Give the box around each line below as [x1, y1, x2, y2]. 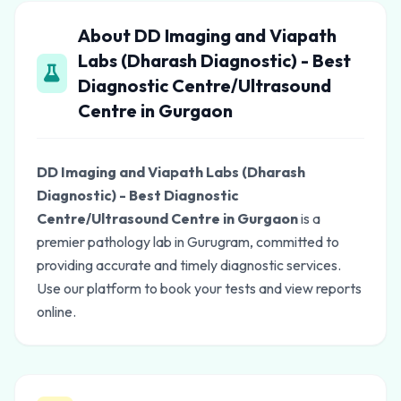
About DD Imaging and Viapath [78, 24, 337, 47]
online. [37, 303, 76, 320]
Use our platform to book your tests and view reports [37, 279, 362, 297]
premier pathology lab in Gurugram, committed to [37, 233, 339, 251]
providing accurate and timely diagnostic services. [37, 256, 341, 274]
